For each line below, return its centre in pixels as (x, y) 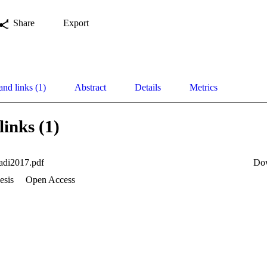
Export (76, 23)
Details (148, 88)
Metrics (204, 88)
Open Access (49, 180)
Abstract (90, 88)
